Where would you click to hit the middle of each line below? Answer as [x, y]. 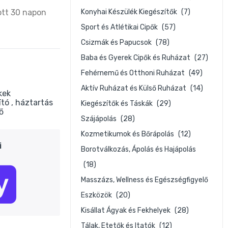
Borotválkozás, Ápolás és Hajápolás [138, 149]
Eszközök [97, 195]
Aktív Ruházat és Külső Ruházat [134, 88]
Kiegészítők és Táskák [118, 104]
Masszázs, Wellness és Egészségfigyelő [145, 180]
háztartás [34, 103]
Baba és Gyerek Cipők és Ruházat [136, 58]
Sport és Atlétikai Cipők [120, 27]
